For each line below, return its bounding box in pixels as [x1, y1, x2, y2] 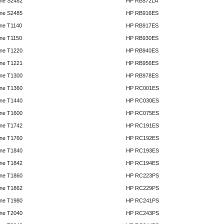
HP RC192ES [122, 135, 162, 141]
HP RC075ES [122, 110, 162, 116]
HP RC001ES [122, 85, 162, 91]
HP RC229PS [122, 185, 162, 191]
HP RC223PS [122, 172, 162, 179]
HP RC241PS [122, 197, 162, 204]
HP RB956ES [122, 60, 161, 66]
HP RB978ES [122, 72, 161, 79]
